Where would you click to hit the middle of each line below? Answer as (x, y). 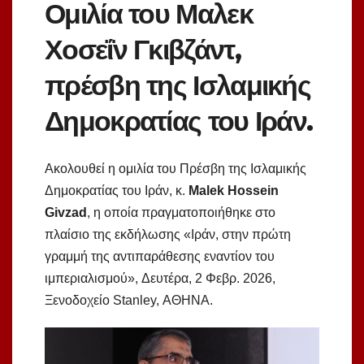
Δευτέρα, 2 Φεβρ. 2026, (208, 278)
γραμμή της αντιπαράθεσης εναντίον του (160, 256)
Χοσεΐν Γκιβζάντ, (143, 50)
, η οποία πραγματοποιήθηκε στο (181, 212)
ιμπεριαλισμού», (93, 278)
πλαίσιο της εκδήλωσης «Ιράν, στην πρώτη (168, 234)
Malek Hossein (234, 190)
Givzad (66, 212)
